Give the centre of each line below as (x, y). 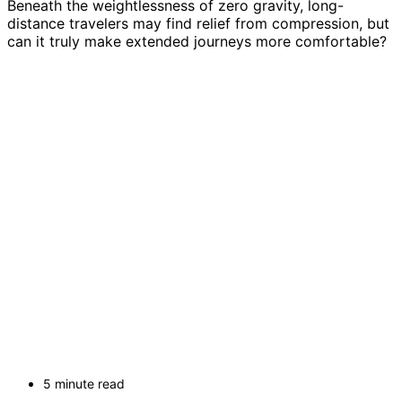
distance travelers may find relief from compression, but (198, 24)
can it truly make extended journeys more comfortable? (197, 42)
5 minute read (84, 384)
